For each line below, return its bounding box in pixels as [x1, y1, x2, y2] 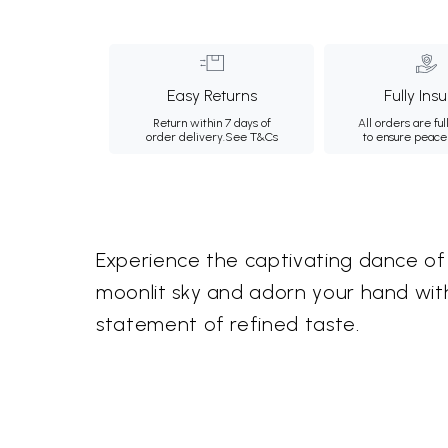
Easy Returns [166, 86, 257, 105]
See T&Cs [224, 130, 278, 144]
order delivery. [145, 130, 225, 144]
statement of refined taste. [96, 312, 360, 336]
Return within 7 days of [152, 116, 271, 130]
